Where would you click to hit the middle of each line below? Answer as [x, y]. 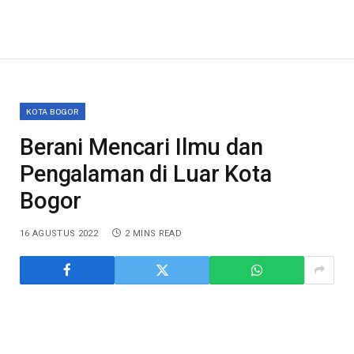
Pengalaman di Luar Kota [146, 173]
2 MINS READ [153, 233]
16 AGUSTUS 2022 [59, 233]
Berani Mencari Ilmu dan [141, 147]
